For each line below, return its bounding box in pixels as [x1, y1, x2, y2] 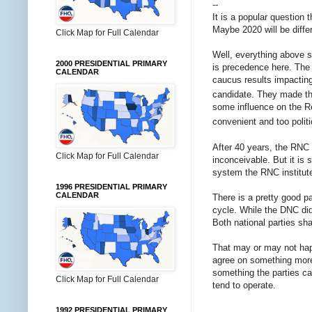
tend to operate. [212, 279, 276, 290]
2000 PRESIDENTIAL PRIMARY [56, 59, 167, 68]
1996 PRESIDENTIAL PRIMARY [56, 182, 167, 191]
